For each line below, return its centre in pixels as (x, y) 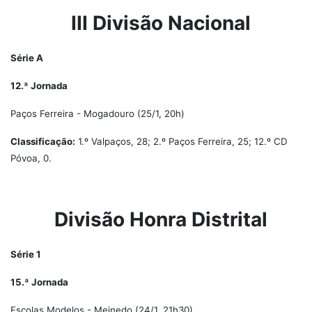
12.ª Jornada (39, 86)
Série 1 (26, 254)
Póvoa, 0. (31, 158)
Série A (27, 58)
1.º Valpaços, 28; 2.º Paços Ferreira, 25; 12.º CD (181, 141)
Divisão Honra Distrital (156, 219)
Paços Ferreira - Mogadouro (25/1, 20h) (97, 114)
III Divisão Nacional (156, 23)
